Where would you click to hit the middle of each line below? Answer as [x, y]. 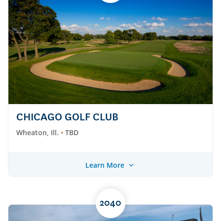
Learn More [105, 165]
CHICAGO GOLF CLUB [67, 118]
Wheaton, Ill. [37, 133]
